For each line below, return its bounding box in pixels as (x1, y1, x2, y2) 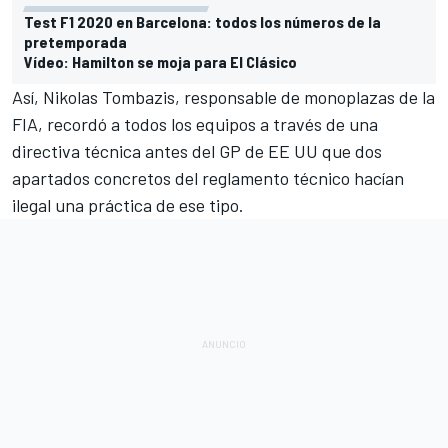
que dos (318, 139, 382, 162)
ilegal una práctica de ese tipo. (12, 193, 244, 216)
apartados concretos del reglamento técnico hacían (12, 166, 404, 189)
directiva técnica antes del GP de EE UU (12, 139, 318, 162)
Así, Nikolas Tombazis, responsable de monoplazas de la (12, 85, 435, 108)
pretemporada (24, 31, 127, 51)
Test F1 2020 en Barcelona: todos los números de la (24, 11, 381, 31)
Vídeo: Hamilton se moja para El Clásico (24, 51, 297, 71)
